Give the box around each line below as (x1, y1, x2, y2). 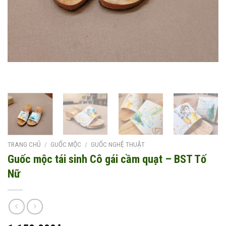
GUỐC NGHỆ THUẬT (91, 140, 145, 149)
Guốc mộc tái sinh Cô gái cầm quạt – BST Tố (8, 152, 206, 166)
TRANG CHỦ (8, 140, 41, 149)
